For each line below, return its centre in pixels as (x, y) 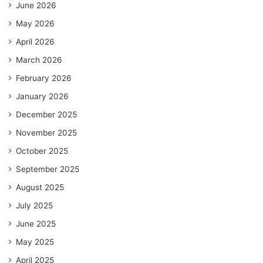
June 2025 (36, 223)
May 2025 (35, 242)
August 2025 (40, 187)
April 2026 (35, 41)
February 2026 (44, 78)
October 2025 (42, 151)
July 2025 (34, 205)
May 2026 (35, 23)
